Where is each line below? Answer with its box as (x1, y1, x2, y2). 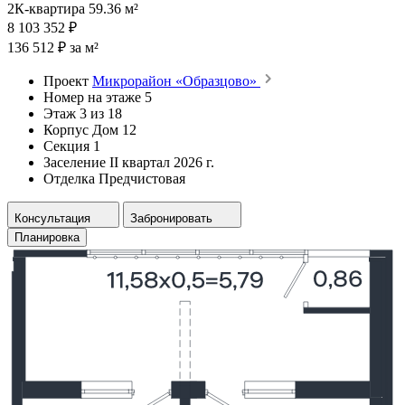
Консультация (14, 211, 90, 225)
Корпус (43, 121, 89, 137)
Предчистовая (99, 170, 185, 186)
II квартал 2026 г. (109, 154, 214, 170)
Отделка (43, 170, 95, 186)
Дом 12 (92, 121, 137, 137)
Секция (43, 137, 89, 154)
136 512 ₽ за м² (7, 39, 99, 55)
